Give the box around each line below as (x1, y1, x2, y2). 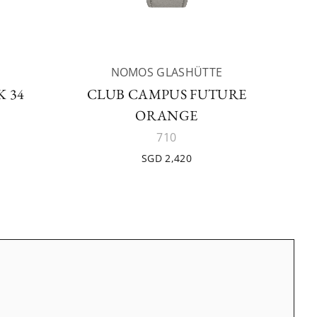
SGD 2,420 (141, 151, 192, 165)
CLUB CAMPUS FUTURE (86, 85, 247, 103)
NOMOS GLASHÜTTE (110, 64, 223, 80)
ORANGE (135, 106, 198, 125)
